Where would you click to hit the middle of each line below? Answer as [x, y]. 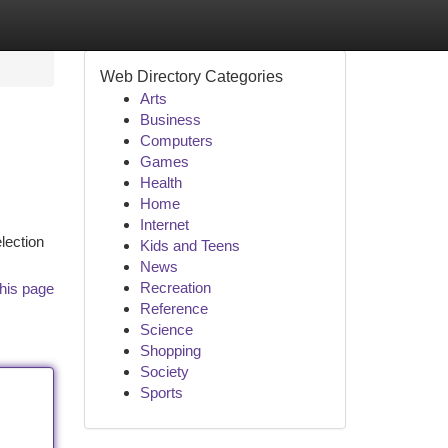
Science [166, 329]
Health [160, 182]
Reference [173, 308]
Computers [176, 140]
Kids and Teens [189, 245]
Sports [161, 392]
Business [170, 119]
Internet [164, 224]
